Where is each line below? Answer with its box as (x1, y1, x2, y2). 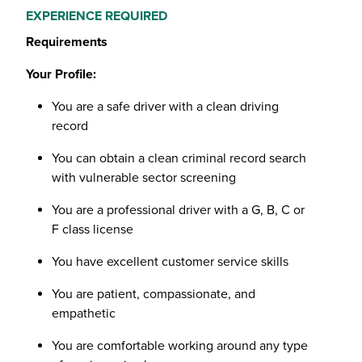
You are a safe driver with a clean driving (52, 99, 279, 115)
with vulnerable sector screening (52, 170, 236, 186)
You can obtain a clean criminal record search (52, 150, 306, 166)
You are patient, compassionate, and (52, 286, 255, 302)
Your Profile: (26, 66, 96, 82)
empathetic (52, 305, 116, 322)
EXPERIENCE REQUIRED (26, 8, 167, 24)
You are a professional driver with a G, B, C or (52, 202, 305, 218)
